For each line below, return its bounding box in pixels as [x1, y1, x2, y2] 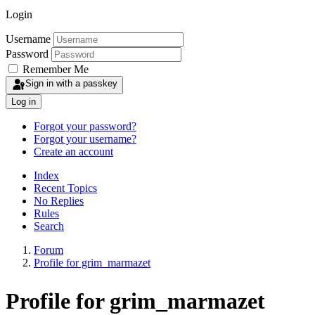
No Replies [34, 195, 84, 207]
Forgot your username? [34, 133, 136, 145]
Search [34, 220, 64, 232]
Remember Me [22, 63, 89, 75]
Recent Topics [34, 182, 97, 194]
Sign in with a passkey [25, 78, 117, 89]
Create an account [34, 146, 113, 157]
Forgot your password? [34, 120, 136, 132]
